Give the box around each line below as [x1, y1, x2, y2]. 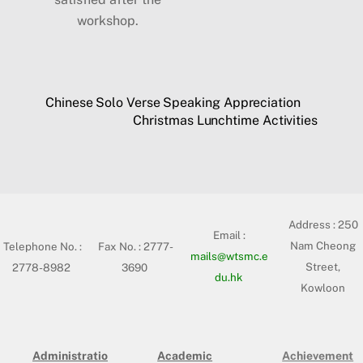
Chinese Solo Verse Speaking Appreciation [45, 94, 301, 110]
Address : [288, 217, 338, 231]
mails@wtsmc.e [190, 249, 269, 263]
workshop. [77, 12, 139, 28]
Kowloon [301, 280, 346, 294]
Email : [213, 228, 246, 241]
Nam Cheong [290, 238, 357, 252]
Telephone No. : [2, 239, 82, 253]
